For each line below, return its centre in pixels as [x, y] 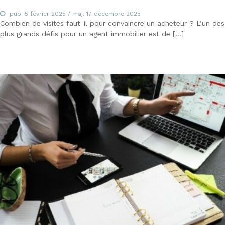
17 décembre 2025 [114, 13]
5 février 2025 [45, 13]
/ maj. [76, 13]
